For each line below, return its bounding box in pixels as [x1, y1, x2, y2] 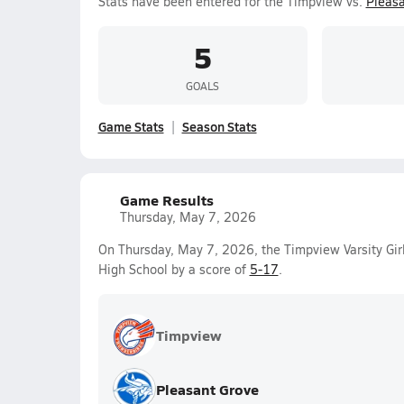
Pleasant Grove [155, 379, 259, 399]
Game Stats [97, 117, 164, 135]
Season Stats [181, 117, 257, 135]
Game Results [119, 189, 214, 210]
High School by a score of [97, 261, 250, 278]
